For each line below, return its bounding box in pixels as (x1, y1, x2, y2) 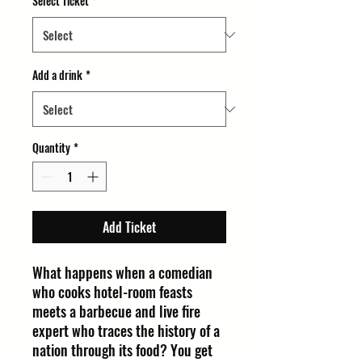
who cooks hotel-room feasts (32, 281, 192, 302)
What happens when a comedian (32, 262, 213, 283)
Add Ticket (103, 217, 156, 237)
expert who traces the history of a (32, 320, 220, 341)
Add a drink (32, 66, 82, 83)
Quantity (32, 139, 70, 156)
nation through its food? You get (32, 339, 213, 360)
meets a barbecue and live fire (32, 301, 200, 322)
